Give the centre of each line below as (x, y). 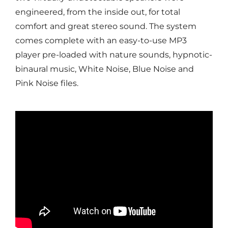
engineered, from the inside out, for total (97, 12)
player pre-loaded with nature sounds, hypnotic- (113, 54)
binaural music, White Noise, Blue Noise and (104, 69)
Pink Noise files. (47, 83)
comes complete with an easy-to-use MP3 (101, 40)
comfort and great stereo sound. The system (106, 26)
